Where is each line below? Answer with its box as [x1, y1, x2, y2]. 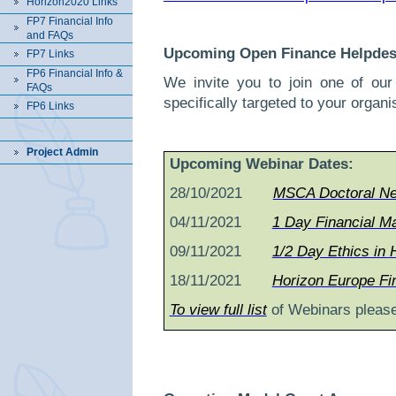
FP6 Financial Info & [27, 67, 123, 80]
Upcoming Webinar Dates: [169, 155, 354, 172]
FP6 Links [27, 100, 74, 112]
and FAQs [27, 29, 73, 42]
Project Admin [27, 146, 98, 158]
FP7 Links [27, 48, 74, 60]
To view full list [169, 301, 267, 318]
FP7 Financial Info [27, 15, 113, 27]
